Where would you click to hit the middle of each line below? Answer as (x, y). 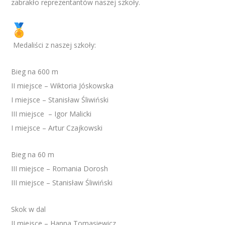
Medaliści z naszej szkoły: (54, 45)
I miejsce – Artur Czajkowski (57, 128)
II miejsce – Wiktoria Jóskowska (63, 85)
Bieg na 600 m (35, 71)
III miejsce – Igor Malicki (51, 114)
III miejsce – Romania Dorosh (60, 168)
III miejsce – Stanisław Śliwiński (62, 182)
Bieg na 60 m (33, 154)
